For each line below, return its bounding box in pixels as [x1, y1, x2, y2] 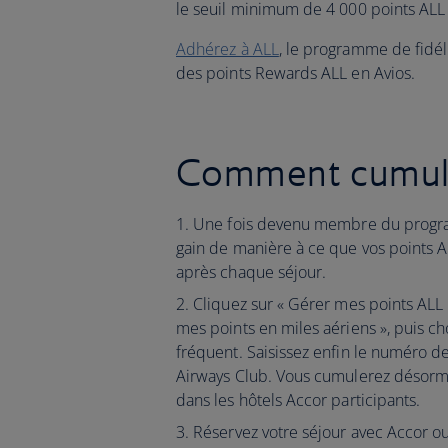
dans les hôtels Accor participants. [176, 389, 421, 411]
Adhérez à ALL [176, 38, 279, 60]
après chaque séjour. [176, 261, 327, 283]
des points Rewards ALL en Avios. [176, 62, 416, 84]
